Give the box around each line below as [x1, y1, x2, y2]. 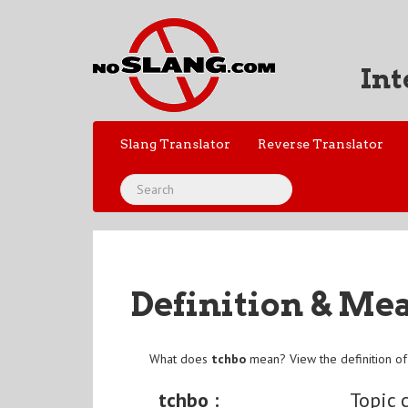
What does [149, 351, 212, 368]
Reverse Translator [258, 137, 383, 151]
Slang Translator [120, 137, 230, 151]
